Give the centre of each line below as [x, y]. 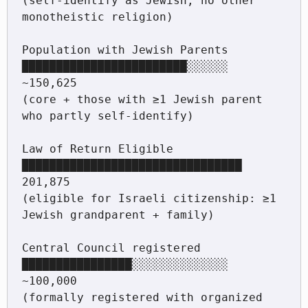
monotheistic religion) [97, 17]
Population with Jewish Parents [125, 50]
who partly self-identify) [108, 116]
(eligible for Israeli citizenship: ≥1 [149, 199]
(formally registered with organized [142, 298]
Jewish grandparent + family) [118, 215]
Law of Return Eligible [97, 149]
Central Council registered [111, 248]
